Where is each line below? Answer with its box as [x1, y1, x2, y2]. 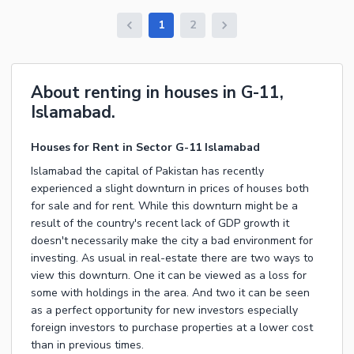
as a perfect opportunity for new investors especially [31, 303, 298, 318]
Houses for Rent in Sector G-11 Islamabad [31, 140, 260, 156]
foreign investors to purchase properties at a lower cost [31, 320, 313, 336]
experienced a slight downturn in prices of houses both [31, 181, 309, 197]
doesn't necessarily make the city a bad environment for [31, 233, 313, 249]
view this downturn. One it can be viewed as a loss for [31, 268, 307, 284]
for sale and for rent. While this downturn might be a [31, 198, 298, 214]
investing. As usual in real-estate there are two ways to [31, 250, 314, 266]
